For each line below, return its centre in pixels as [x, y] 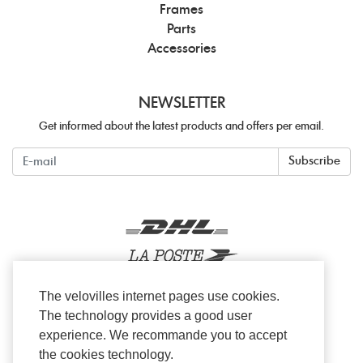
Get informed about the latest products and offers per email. [181, 127]
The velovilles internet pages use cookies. [159, 297]
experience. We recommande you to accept [163, 335]
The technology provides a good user [145, 316]
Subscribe [314, 162]
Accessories [181, 49]
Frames [181, 10]
